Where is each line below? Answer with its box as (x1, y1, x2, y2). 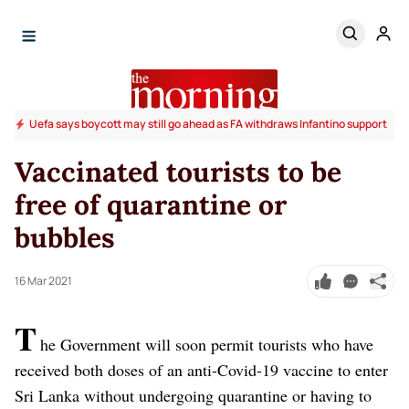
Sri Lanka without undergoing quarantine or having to (15, 383, 372, 406)
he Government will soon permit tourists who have (40, 332, 373, 355)
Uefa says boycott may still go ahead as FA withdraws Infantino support (29, 115, 387, 131)
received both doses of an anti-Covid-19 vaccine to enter (15, 358, 388, 381)
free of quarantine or (15, 186, 287, 222)
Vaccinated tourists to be (15, 153, 341, 189)
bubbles (15, 219, 122, 255)
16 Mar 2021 (15, 272, 72, 288)
